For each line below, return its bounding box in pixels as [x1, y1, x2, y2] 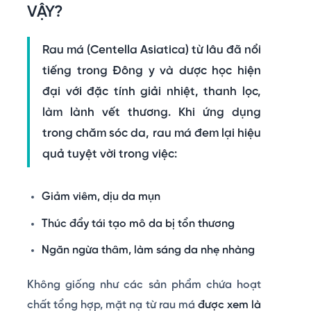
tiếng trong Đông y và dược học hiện [42, 65, 261, 77]
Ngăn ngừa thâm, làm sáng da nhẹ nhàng [41, 244, 255, 257]
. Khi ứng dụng [168, 106, 261, 119]
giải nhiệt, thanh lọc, [140, 85, 262, 98]
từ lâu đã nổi [189, 44, 261, 56]
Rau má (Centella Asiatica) [42, 44, 189, 56]
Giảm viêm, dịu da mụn [41, 191, 160, 203]
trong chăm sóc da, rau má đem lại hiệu [42, 127, 261, 140]
